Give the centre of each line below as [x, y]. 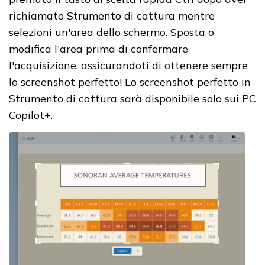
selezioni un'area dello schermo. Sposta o [112, 32]
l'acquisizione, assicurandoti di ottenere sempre [128, 65]
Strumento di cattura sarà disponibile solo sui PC [132, 98]
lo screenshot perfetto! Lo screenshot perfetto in [130, 82]
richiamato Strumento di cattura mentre [112, 15]
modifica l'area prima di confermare [98, 49]
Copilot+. [31, 115]
